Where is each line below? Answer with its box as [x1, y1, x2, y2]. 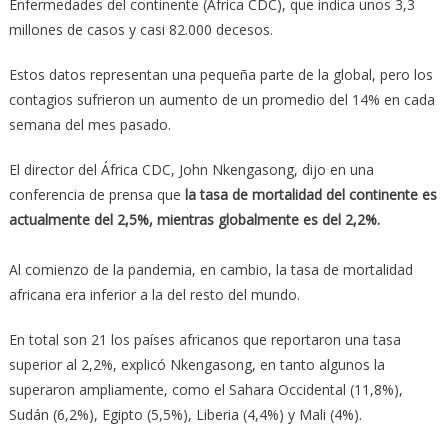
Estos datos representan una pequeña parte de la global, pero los [8, 64, 433, 84]
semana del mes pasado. [8, 114, 171, 134]
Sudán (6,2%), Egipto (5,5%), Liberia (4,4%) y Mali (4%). [8, 404, 362, 424]
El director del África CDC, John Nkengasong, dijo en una [8, 159, 374, 179]
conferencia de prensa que [8, 184, 185, 204]
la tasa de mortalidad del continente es [184, 184, 437, 204]
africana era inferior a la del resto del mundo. [8, 284, 300, 304]
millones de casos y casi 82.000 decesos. [8, 19, 273, 39]
